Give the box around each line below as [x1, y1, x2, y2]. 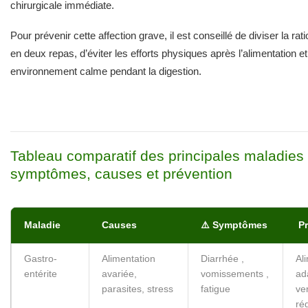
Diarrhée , [201, 254, 244, 265]
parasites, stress [102, 284, 173, 295]
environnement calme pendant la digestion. [10, 65, 201, 77]
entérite [24, 269, 57, 280]
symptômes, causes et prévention [10, 166, 232, 182]
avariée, [102, 269, 137, 280]
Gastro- [24, 254, 57, 265]
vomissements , [201, 269, 269, 280]
